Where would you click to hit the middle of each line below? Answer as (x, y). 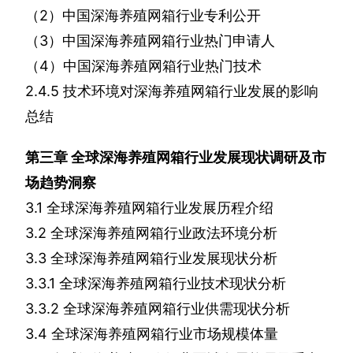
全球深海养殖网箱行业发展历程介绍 (160, 208)
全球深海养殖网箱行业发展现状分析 (164, 258)
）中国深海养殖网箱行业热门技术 (155, 66)
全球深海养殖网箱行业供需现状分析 (176, 309)
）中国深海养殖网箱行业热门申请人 (162, 41)
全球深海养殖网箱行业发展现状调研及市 (199, 158)
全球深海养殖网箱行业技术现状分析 (173, 284)
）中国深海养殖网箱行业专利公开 (154, 16)
